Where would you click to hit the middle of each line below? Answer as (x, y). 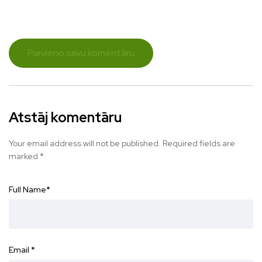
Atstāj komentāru (65, 117)
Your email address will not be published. (85, 143)
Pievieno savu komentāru (81, 53)
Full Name (27, 189)
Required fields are (199, 143)
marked (24, 156)
